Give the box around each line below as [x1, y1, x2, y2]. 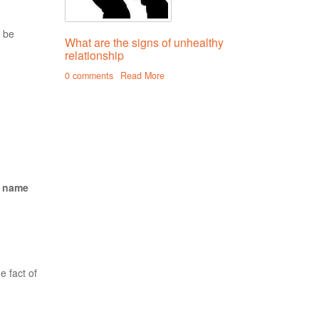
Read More [120, 69, 164, 83]
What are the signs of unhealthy [65, 34, 224, 51]
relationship [65, 47, 124, 64]
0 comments [65, 69, 113, 83]
